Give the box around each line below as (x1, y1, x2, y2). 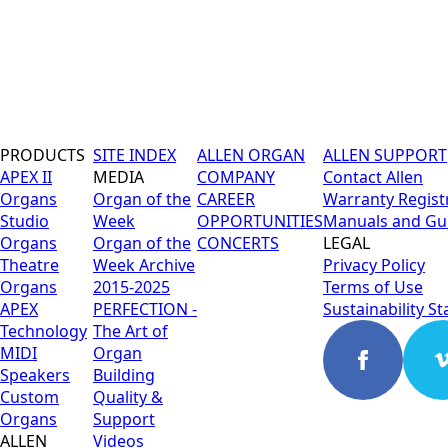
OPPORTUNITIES (197, 210, 323, 232)
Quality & (93, 386, 163, 408)
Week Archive (93, 254, 195, 276)
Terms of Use (323, 276, 423, 298)
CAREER (197, 188, 255, 210)
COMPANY (197, 166, 275, 188)
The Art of (93, 320, 168, 342)
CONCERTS (197, 232, 279, 254)
